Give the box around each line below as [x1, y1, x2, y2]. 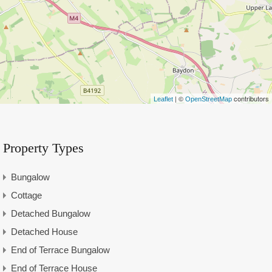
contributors [232, 93, 269, 103]
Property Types [2, 140, 84, 155]
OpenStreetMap [185, 95, 232, 103]
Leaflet [154, 95, 173, 103]
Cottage [10, 189, 42, 200]
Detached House [10, 226, 78, 237]
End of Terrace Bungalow [10, 244, 110, 255]
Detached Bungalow [10, 208, 90, 219]
